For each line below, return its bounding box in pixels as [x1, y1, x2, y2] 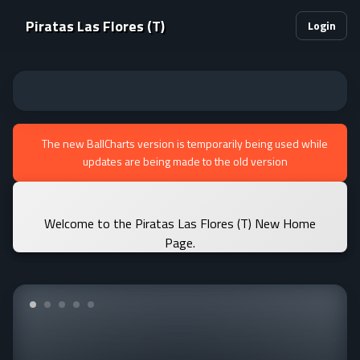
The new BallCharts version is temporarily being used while [42, 135, 328, 152]
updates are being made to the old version [82, 153, 288, 170]
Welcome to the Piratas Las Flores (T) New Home [44, 214, 316, 233]
